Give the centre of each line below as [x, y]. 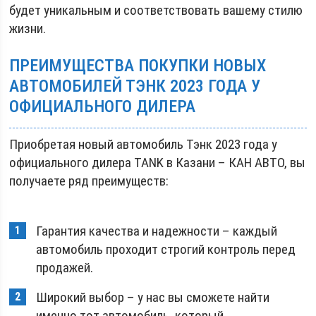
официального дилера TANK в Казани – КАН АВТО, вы [158, 162]
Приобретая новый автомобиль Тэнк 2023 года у [144, 144]
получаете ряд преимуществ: [89, 181]
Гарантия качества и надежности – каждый [157, 231]
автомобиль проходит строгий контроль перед [166, 249]
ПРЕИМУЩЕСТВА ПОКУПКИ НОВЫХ [138, 65]
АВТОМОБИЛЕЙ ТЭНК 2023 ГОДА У [135, 86]
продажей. [65, 267]
